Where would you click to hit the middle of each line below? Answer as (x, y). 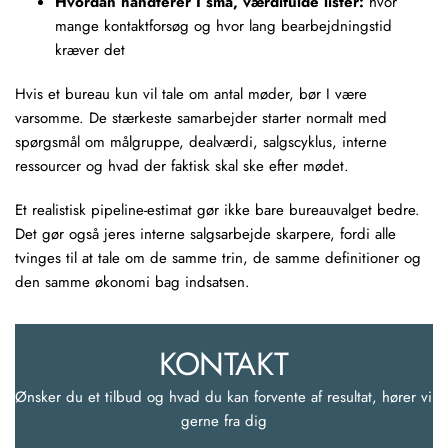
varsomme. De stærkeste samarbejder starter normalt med (201, 118)
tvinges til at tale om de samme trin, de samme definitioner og (218, 258)
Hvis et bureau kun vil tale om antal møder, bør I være (191, 94)
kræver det (90, 50)
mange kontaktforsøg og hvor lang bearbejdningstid (223, 26)
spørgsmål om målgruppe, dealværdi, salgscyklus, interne (201, 142)
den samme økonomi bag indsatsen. (132, 282)
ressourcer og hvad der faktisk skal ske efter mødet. (182, 166)
